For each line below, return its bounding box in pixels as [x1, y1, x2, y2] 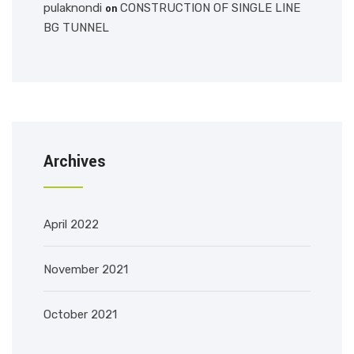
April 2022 [43, 217, 99, 232]
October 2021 [43, 307, 117, 322]
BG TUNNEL [43, 21, 109, 35]
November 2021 [43, 262, 128, 277]
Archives [43, 150, 106, 173]
